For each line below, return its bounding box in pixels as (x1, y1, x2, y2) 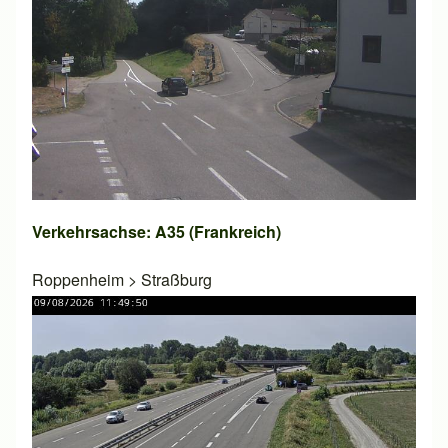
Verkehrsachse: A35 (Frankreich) (32, 219, 281, 243)
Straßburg (141, 267, 212, 291)
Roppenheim (32, 267, 124, 291)
